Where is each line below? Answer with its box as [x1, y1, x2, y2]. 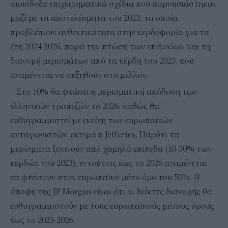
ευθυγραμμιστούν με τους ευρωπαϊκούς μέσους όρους [10, 201, 214, 211]
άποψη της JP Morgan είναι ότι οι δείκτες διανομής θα [10, 186, 212, 197]
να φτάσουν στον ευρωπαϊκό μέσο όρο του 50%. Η [10, 172, 200, 183]
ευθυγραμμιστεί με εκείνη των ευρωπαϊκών [10, 115, 173, 126]
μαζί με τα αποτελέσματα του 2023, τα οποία [10, 13, 178, 23]
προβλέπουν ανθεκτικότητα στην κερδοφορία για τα [10, 27, 209, 38]
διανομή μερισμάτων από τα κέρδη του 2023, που [10, 55, 194, 66]
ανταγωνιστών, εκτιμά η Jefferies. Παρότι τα [10, 129, 179, 140]
